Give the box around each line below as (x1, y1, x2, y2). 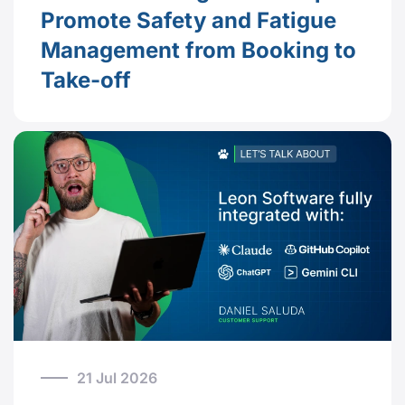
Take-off (41, 67, 131, 94)
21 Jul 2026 (77, 368, 157, 387)
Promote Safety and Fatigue (41, 7, 336, 34)
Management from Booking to (41, 37, 356, 64)
